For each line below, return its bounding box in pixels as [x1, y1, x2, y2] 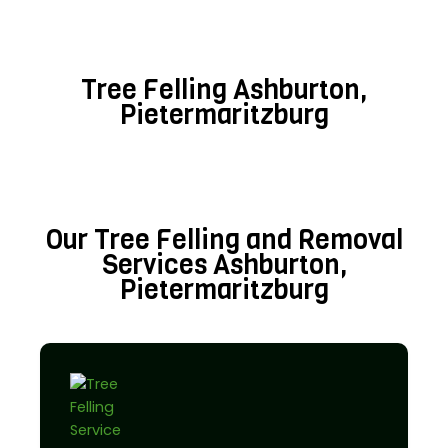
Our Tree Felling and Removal [45, 221, 403, 258]
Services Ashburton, [101, 246, 347, 283]
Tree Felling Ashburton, [81, 71, 367, 108]
